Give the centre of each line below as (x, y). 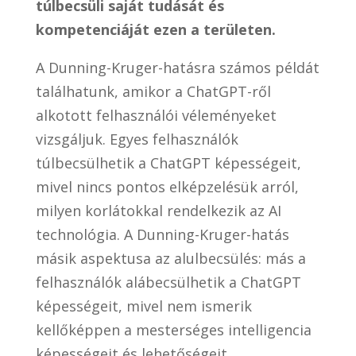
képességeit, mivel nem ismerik (143, 306)
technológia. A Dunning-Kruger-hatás (162, 235)
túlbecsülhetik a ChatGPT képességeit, (168, 163)
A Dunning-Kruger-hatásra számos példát (177, 68)
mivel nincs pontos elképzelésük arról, (167, 187)
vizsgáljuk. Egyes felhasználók (137, 139)
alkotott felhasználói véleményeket (156, 116)
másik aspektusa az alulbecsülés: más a (170, 259)
